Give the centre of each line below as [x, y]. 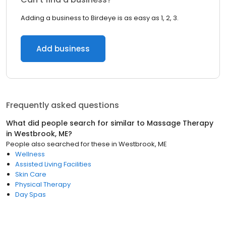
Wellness [30, 154]
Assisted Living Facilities [53, 164]
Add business [63, 49]
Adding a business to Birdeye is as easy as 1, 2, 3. [100, 18]
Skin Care [31, 174]
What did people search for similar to [76, 123]
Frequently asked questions [63, 105]
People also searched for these [58, 144]
